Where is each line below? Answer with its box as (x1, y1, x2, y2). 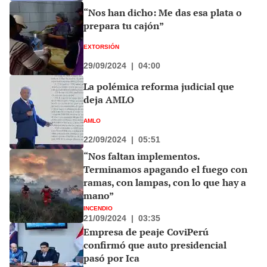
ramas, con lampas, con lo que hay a (83, 175, 246, 189)
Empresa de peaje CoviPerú (83, 225, 209, 239)
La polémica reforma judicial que (83, 79, 234, 93)
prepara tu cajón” (83, 18, 164, 32)
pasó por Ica (83, 252, 139, 265)
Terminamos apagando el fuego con (83, 162, 247, 176)
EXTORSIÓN (83, 41, 119, 51)
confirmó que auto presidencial (83, 238, 226, 252)
